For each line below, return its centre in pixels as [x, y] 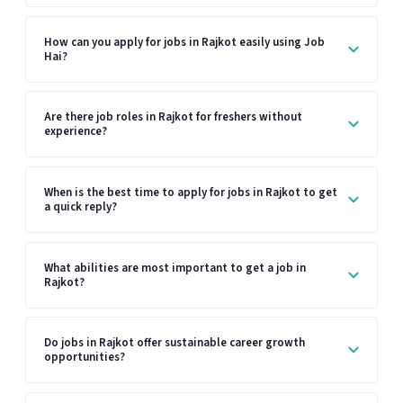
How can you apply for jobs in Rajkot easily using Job [184, 42]
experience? [76, 132]
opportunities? [85, 358]
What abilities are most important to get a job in [175, 268]
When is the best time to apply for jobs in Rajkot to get [191, 192]
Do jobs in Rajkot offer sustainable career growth [175, 343]
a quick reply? [81, 206]
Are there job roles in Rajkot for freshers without [173, 117]
